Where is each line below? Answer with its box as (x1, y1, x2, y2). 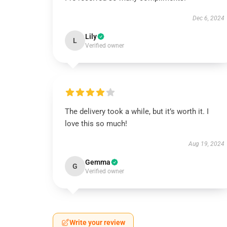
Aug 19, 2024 (188, 140, 224, 147)
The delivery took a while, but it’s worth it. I (65, 107, 209, 116)
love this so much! (65, 119, 127, 128)
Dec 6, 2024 (192, 15, 224, 22)
